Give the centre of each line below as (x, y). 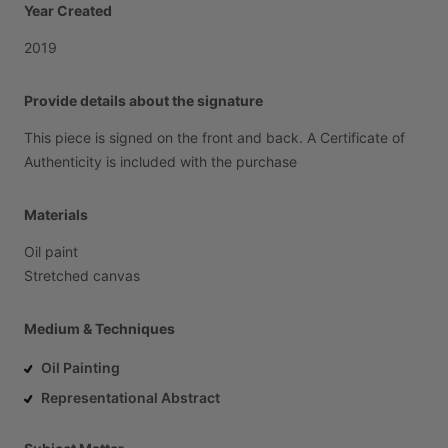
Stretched (56, 275)
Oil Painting (80, 367)
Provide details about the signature (143, 100)
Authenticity (63, 161)
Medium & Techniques (99, 328)
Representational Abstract (130, 397)
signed (131, 137)
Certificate (354, 137)
